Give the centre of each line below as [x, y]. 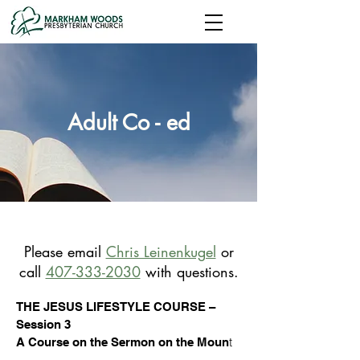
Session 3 [43, 324]
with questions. [192, 272]
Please [45, 252]
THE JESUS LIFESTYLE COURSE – [116, 307]
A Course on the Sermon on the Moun [123, 342]
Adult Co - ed [129, 123]
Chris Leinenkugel [161, 252]
